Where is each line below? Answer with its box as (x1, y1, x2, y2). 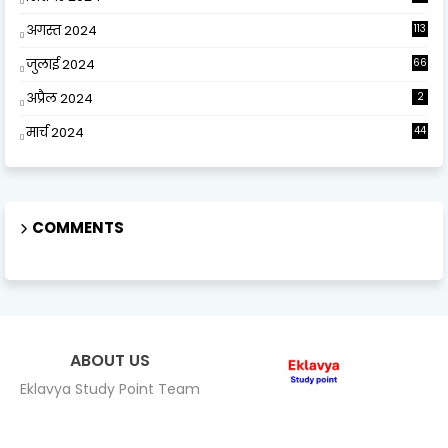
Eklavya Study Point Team (20, 378, 200, 399)
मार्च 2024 (26, 122, 84, 142)
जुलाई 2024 (26, 54, 95, 74)
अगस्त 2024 (26, 20, 97, 40)
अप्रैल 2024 (26, 88, 93, 108)
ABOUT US (70, 348, 150, 372)
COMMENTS (32, 216, 124, 238)
